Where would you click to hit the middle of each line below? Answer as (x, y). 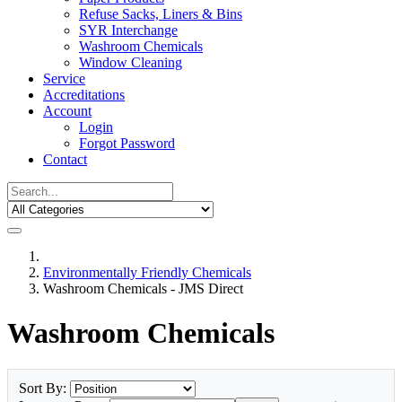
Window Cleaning (131, 63)
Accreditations (84, 95)
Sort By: (44, 389)
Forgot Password (127, 144)
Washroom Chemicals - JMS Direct (143, 289)
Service (64, 79)
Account (67, 111)
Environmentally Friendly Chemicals (147, 273)
